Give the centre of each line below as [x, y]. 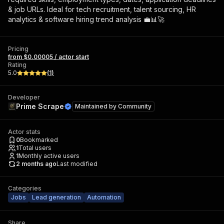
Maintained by [96, 106]
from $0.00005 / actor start [48, 57]
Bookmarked [39, 140]
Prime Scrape [40, 106]
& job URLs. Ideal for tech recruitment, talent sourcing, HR [102, 9]
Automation [104, 197]
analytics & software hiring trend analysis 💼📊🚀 [86, 19]
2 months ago [36, 164]
